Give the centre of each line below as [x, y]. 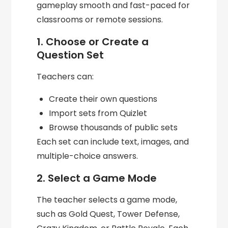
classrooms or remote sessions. [100, 20]
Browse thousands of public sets [113, 128]
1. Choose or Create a [93, 42]
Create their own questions [103, 99]
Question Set [70, 55]
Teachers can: [65, 77]
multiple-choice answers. [88, 156]
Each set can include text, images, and [113, 142]
